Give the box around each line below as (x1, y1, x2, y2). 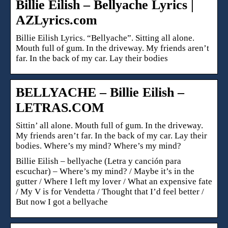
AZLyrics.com (16, 12, 97, 27)
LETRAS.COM (16, 100, 104, 115)
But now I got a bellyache (16, 196, 108, 207)
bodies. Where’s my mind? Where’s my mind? (16, 140, 181, 151)
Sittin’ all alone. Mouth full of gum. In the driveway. (16, 120, 203, 130)
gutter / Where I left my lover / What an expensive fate (16, 176, 212, 186)
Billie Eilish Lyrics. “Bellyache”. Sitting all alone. (16, 33, 194, 43)
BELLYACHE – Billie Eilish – (16, 84, 184, 100)
